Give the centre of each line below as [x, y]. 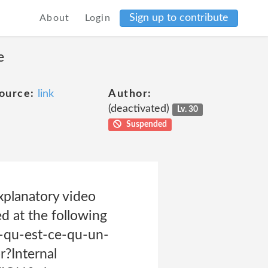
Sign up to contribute [179, 18]
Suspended [145, 124]
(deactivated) [140, 109]
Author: [130, 94]
